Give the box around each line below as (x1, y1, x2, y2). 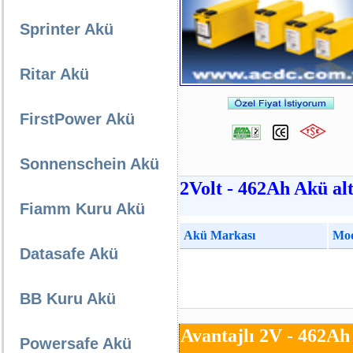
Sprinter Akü (20, 20, 113, 38)
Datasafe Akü (20, 245, 118, 262)
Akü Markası (180, 229, 255, 242)
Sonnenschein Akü (20, 155, 159, 173)
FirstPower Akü (20, 110, 135, 128)
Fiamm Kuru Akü (20, 200, 145, 217)
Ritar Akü (20, 65, 89, 83)
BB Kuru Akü (20, 290, 116, 307)
